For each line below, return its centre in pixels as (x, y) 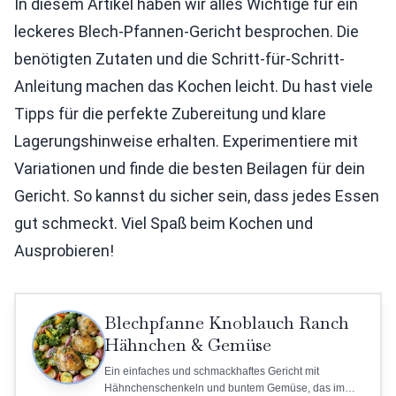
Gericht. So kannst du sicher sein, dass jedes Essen (197, 196)
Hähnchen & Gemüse (188, 345)
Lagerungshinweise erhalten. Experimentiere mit (186, 141)
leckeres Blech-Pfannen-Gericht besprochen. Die (187, 32)
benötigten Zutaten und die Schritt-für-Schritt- (179, 59)
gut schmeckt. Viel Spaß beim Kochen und (164, 224)
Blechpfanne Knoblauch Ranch (227, 323)
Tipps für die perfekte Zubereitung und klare (170, 114)
